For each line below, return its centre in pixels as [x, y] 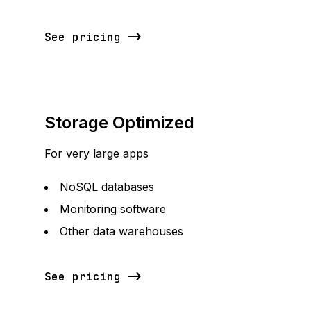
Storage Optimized [119, 123]
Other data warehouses [121, 231]
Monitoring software [113, 209]
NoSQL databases [107, 187]
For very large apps [96, 153]
